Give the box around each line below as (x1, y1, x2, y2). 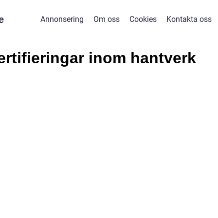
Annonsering (40, 15, 84, 24)
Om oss (93, 15, 120, 24)
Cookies (129, 15, 157, 24)
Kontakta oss (166, 15, 212, 24)
